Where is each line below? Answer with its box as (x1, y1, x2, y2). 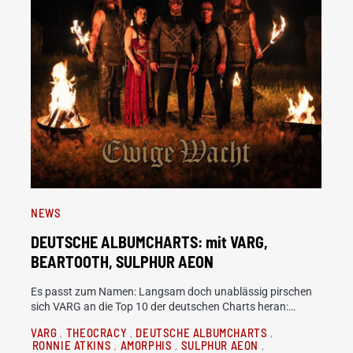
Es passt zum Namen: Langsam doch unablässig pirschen (31, 285, 312, 298)
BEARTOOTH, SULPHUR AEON (31, 252, 214, 271)
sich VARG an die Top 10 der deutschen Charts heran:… (31, 300, 295, 313)
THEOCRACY (65, 325, 130, 340)
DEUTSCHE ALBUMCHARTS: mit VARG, (31, 232, 268, 251)
